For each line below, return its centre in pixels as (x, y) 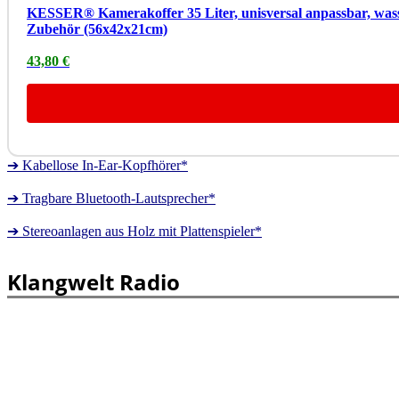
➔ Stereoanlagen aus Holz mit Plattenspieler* (134, 231)
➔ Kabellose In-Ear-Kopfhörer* (98, 165)
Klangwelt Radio (94, 281)
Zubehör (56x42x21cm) (97, 28)
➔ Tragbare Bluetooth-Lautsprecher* (111, 198)
